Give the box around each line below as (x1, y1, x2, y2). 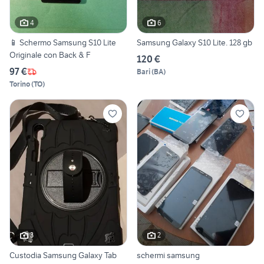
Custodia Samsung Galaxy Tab (9, 249, 117, 260)
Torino (9, 80, 30, 89)
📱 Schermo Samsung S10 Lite (9, 37, 116, 48)
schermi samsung (137, 249, 200, 260)
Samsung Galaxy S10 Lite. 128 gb (137, 37, 252, 48)
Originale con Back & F (9, 49, 91, 61)
